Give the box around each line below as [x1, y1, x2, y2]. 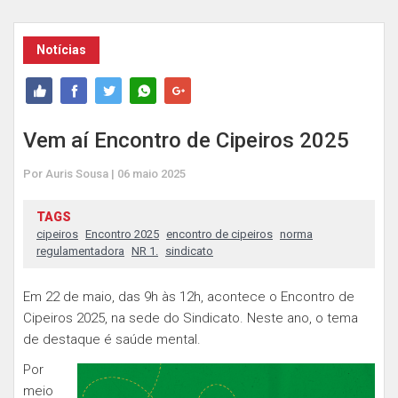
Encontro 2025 [85, 227, 159, 241]
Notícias [36, 43, 86, 57]
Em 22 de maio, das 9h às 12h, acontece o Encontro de [23, 289, 354, 305]
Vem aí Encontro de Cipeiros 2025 [23, 128, 349, 153]
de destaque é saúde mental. [23, 331, 201, 347]
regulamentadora [36, 244, 124, 258]
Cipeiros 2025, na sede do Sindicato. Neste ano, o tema [23, 310, 358, 326]
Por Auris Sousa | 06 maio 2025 [23, 167, 186, 180]
